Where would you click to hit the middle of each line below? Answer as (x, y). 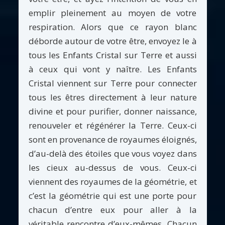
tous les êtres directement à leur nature (113, 97)
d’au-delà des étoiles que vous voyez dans (113, 153)
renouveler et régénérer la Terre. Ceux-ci (113, 125)
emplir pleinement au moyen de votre (113, 13)
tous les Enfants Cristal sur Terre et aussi (113, 55)
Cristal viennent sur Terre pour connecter (113, 83)
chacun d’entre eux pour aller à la (113, 209)
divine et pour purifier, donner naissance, (113, 111)
